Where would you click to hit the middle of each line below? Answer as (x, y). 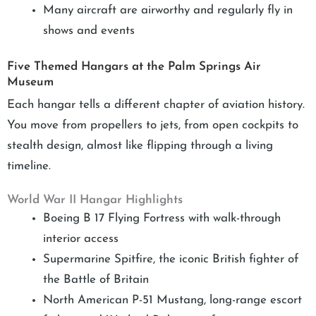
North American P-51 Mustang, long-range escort (172, 300)
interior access (81, 238)
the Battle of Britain (96, 279)
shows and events (89, 31)
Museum (30, 82)
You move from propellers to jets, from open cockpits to (153, 125)
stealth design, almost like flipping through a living (140, 145)
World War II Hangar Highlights (95, 200)
